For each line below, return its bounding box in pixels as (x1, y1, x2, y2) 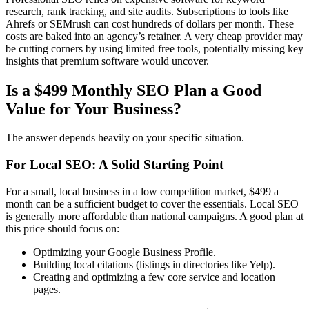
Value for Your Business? (6, 99, 181, 118)
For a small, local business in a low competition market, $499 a (6, 185, 279, 197)
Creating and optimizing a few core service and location (33, 270, 275, 283)
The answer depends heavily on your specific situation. (6, 132, 244, 144)
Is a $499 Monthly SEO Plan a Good (6, 81, 261, 99)
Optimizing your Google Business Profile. (33, 246, 216, 258)
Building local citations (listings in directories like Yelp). (33, 258, 275, 270)
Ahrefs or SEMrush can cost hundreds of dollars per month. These (6, 17, 294, 30)
